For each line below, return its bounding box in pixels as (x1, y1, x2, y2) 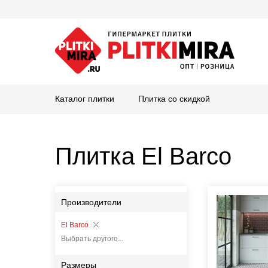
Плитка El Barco (55, 143, 232, 169)
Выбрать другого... (61, 234, 123, 243)
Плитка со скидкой (138, 94, 210, 103)
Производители (61, 197, 121, 207)
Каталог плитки (55, 94, 114, 103)
